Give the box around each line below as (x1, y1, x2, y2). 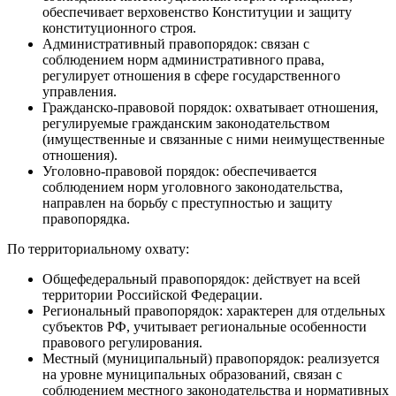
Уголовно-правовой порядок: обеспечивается (42, 164, 316, 179)
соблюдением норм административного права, (42, 52, 324, 68)
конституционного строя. (42, 20, 196, 36)
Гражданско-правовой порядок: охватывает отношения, (42, 100, 378, 116)
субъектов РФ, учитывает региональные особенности (42, 319, 367, 335)
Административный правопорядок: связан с (42, 36, 309, 52)
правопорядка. (42, 211, 130, 227)
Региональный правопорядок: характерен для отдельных (42, 303, 385, 319)
